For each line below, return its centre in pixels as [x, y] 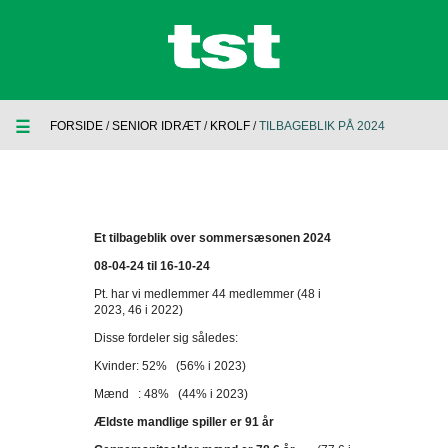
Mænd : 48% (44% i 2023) [171, 394]
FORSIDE [76, 126]
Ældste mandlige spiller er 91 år [184, 422]
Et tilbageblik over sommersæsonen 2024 [212, 238]
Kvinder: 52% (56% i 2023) [170, 366]
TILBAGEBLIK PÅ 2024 [322, 126]
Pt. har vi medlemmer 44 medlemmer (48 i [207, 294]
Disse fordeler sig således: [166, 338]
